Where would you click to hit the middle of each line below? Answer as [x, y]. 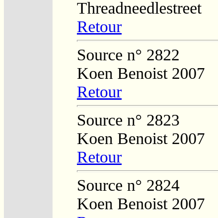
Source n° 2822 [128, 54]
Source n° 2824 [128, 185]
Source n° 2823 [128, 120]
